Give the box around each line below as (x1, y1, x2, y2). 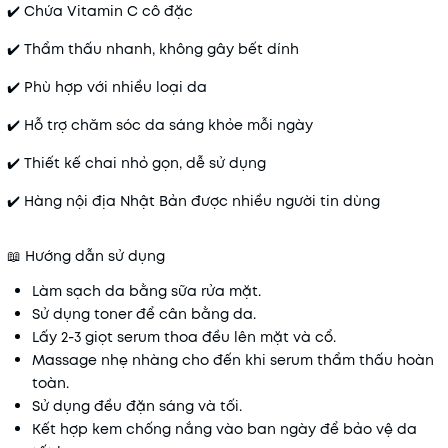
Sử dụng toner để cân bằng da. (32, 304, 256, 324)
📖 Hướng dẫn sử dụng (7, 246, 165, 266)
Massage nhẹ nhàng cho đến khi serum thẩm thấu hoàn (32, 350, 434, 370)
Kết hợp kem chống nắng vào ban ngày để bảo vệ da (32, 419, 417, 439)
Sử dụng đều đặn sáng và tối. (32, 396, 242, 416)
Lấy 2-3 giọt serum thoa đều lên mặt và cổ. (32, 327, 336, 347)
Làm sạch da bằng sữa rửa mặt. (32, 281, 261, 301)
